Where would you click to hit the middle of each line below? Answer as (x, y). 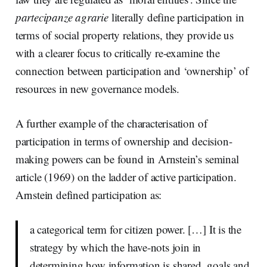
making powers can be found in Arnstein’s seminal (127, 159)
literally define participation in (176, 17)
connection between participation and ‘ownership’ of (132, 70)
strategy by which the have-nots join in (115, 247)
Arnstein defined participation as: (89, 194)
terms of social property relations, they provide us (125, 35)
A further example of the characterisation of (111, 123)
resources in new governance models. (97, 88)
